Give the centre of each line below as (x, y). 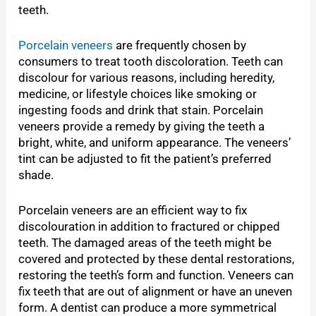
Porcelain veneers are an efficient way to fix (133, 211)
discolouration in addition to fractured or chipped (150, 227)
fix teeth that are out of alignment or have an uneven (156, 292)
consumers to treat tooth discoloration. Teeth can (151, 62)
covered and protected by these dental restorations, (157, 259)
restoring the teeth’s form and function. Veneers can (156, 275)
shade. (36, 175)
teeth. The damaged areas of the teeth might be (145, 243)
